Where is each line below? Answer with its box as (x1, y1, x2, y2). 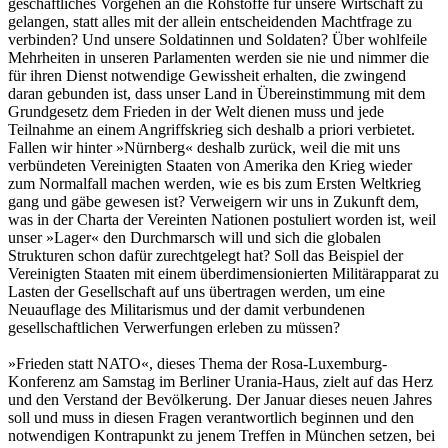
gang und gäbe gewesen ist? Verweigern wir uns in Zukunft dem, (8, 192, 419, 210)
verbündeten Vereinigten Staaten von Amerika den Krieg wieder (8, 156, 412, 174)
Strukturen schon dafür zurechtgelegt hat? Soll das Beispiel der (8, 246, 403, 264)
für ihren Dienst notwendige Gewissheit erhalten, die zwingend (8, 66, 406, 84)
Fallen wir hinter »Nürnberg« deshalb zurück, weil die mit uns (8, 138, 400, 156)
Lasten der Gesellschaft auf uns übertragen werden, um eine (8, 282, 385, 300)
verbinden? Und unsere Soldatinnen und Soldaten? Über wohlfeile (8, 30, 427, 48)
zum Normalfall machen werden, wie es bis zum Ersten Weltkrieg (8, 174, 421, 192)
